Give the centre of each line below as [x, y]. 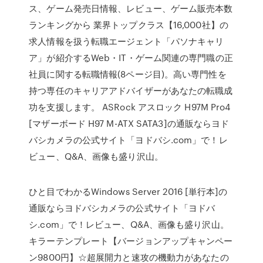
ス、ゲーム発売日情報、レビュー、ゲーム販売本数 [131, 8]
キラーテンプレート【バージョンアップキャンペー [131, 241]
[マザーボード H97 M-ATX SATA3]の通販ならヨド [129, 123]
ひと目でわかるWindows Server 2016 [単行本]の [128, 191]
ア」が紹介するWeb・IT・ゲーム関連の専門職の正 [131, 58]
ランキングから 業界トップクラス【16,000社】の [129, 25]
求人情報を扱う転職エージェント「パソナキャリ [127, 41]
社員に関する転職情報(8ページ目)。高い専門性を [128, 74]
